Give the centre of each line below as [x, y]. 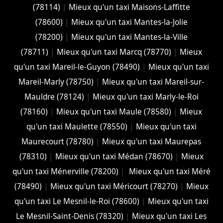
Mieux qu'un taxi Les [169, 216]
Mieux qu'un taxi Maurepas [152, 141]
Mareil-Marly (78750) [56, 82]
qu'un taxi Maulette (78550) [77, 126]
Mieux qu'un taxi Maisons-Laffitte [129, 7]
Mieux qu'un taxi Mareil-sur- [153, 82]
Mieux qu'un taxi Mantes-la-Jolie [129, 22]
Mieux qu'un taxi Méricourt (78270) [114, 186]
